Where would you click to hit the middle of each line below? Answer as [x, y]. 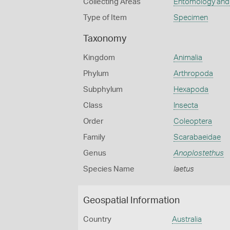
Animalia [188, 58]
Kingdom [99, 58]
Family [94, 137]
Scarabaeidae [197, 137]
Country [97, 219]
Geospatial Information [131, 201]
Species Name [109, 169]
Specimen [190, 18]
